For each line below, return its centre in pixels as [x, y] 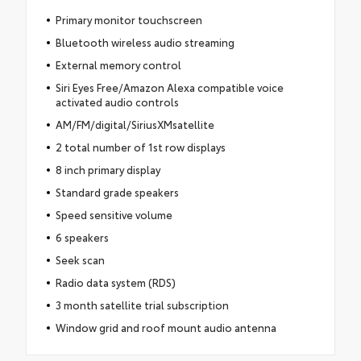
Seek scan [80, 259]
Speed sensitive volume [114, 214]
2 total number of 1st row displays [140, 146]
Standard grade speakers [117, 191]
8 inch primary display [108, 169]
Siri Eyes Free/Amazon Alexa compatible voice [169, 87]
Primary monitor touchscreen [129, 19]
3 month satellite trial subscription [142, 304]
